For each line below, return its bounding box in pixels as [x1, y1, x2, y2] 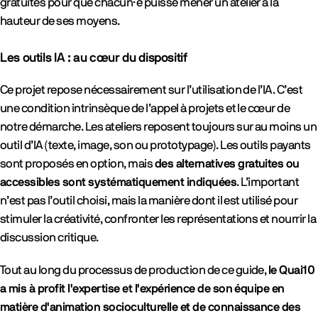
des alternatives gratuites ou [154, 158, 300, 170]
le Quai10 [268, 264, 315, 276]
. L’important [236, 176, 300, 188]
